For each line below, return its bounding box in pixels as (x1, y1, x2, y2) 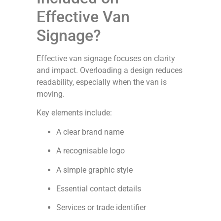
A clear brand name (56, 127, 124, 137)
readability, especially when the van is (37, 77, 167, 87)
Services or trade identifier (56, 203, 146, 213)
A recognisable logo (56, 146, 125, 156)
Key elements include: (37, 108, 112, 118)
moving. (37, 89, 65, 99)
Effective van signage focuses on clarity (37, 53, 175, 63)
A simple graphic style (56, 165, 133, 175)
